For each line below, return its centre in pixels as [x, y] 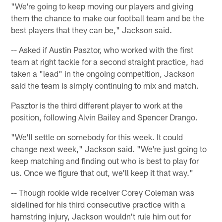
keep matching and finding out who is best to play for [105, 160]
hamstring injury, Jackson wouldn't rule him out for [101, 216]
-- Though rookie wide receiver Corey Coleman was [103, 192]
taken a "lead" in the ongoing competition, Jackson [103, 73]
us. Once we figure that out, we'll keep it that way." [102, 172]
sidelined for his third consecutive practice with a [98, 204]
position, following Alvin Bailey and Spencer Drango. [105, 117]
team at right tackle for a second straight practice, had [108, 61]
